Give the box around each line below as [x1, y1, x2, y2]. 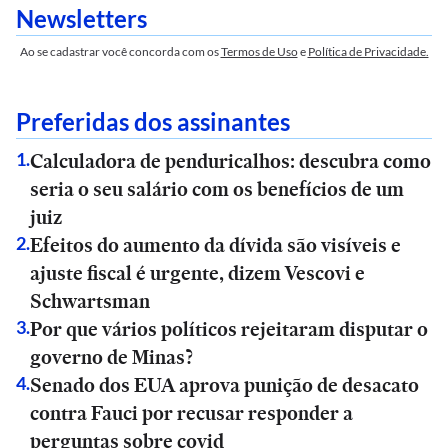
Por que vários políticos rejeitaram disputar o [30, 315, 428, 343]
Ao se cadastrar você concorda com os [19, 44, 219, 59]
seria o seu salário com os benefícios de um [30, 175, 404, 203]
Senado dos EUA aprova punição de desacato [30, 371, 419, 399]
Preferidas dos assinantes [16, 107, 290, 136]
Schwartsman [30, 287, 150, 315]
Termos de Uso [220, 44, 298, 59]
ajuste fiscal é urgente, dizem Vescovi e [30, 259, 365, 287]
